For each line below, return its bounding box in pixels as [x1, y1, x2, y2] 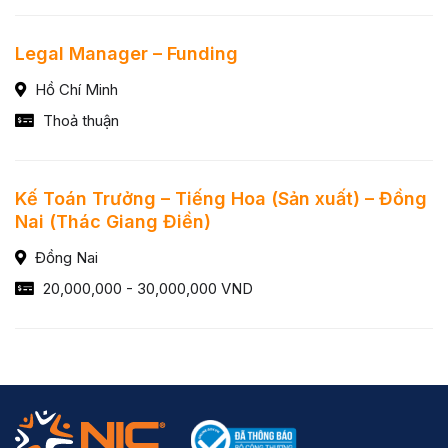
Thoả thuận [39, 111, 119, 130]
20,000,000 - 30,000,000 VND [39, 279, 253, 298]
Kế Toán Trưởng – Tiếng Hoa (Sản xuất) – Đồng [15, 188, 427, 209]
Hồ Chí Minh [31, 80, 118, 99]
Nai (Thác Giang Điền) [15, 211, 211, 232]
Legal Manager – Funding [15, 43, 238, 64]
